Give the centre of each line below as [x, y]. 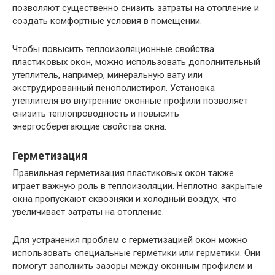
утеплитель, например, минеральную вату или [107, 75]
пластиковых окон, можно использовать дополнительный [136, 62]
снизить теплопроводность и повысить [96, 113]
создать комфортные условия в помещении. [107, 21]
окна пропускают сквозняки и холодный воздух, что [125, 199]
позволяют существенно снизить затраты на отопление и [136, 8]
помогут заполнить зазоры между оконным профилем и [132, 265]
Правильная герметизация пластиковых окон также [123, 173]
